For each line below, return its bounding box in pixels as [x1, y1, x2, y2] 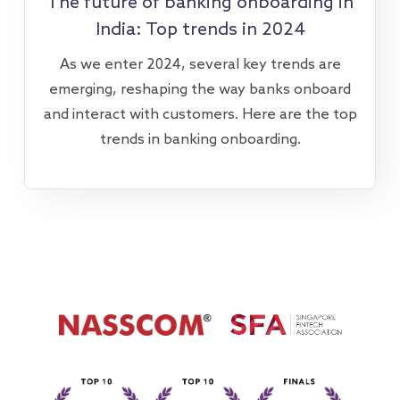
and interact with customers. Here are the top [43, 105, 357, 123]
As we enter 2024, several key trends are [59, 55, 341, 73]
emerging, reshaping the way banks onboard [49, 80, 351, 98]
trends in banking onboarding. [99, 130, 301, 148]
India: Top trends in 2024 [95, 19, 305, 41]
